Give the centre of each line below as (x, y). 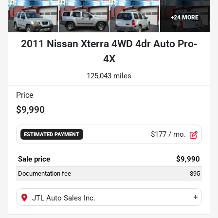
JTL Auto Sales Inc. (64, 198)
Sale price (34, 159)
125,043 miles (109, 76)
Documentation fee (45, 174)
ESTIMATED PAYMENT (52, 135)
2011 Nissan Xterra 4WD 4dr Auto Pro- (109, 44)
